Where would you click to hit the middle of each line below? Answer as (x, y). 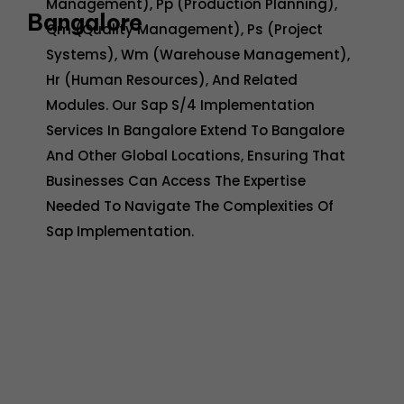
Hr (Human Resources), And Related (172, 80)
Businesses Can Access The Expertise (176, 181)
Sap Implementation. (120, 232)
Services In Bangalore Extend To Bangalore (196, 131)
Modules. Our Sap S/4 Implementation (181, 106)
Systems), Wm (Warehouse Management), (198, 55)
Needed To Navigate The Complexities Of (190, 207)
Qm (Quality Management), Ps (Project (185, 30)
